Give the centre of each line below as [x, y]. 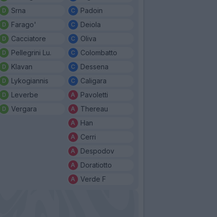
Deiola [90, 24]
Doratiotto [96, 165]
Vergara [24, 108]
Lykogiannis [30, 80]
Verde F [93, 179]
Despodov [97, 151]
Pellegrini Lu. [31, 52]
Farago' [24, 24]
